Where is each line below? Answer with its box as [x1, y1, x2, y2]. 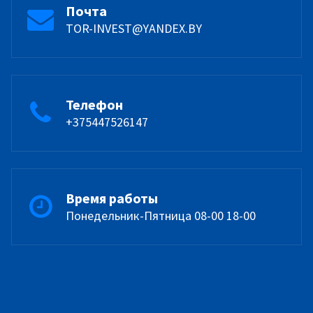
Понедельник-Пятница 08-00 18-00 [66, 207, 256, 224]
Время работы [66, 189, 158, 207]
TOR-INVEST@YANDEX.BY [66, 20, 202, 36]
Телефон [66, 95, 123, 113]
